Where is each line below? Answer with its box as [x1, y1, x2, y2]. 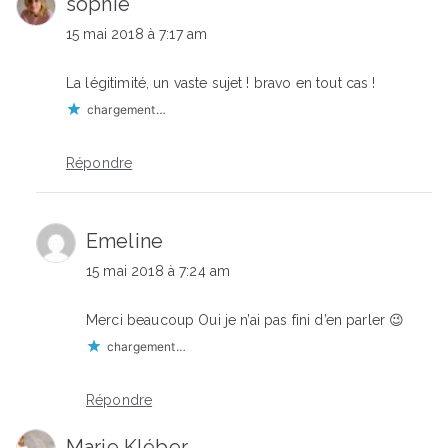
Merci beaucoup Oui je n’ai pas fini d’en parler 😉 [86, 312, 405, 329]
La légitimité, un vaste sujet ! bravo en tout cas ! [66, 75, 376, 92]
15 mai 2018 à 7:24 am [86, 263, 231, 280]
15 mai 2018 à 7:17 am [66, 26, 208, 43]
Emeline [86, 229, 164, 254]
